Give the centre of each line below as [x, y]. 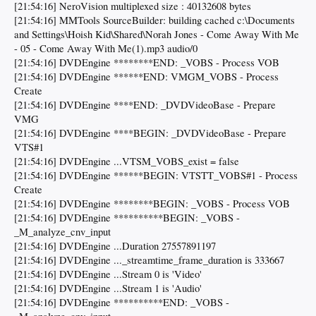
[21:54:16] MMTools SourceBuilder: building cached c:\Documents [154, 20]
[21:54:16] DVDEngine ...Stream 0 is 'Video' [108, 274]
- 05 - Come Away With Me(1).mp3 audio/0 [106, 49]
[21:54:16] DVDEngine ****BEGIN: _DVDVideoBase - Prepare [150, 133]
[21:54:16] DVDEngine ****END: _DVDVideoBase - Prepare [145, 105]
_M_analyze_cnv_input [62, 232]
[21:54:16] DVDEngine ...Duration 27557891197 [115, 246]
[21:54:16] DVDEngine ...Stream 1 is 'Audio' [108, 288]
